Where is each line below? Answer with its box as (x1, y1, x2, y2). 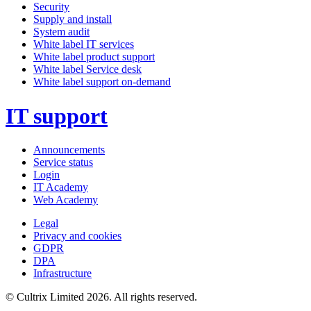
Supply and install (33, 13, 112, 26)
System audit (33, 26, 90, 38)
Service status (33, 155, 93, 168)
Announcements (33, 143, 105, 155)
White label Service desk (33, 63, 142, 76)
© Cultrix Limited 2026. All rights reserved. (6, 290, 197, 303)
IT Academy (33, 180, 88, 193)
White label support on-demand (33, 76, 171, 88)
